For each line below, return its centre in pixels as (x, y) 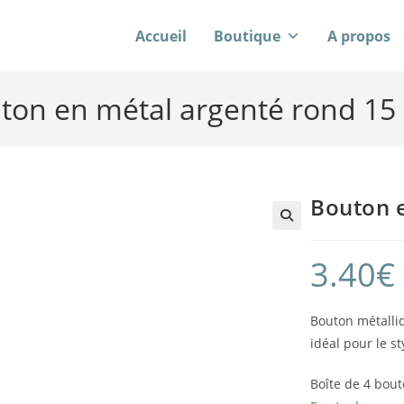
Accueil (161, 36)
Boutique (247, 36)
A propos (359, 36)
